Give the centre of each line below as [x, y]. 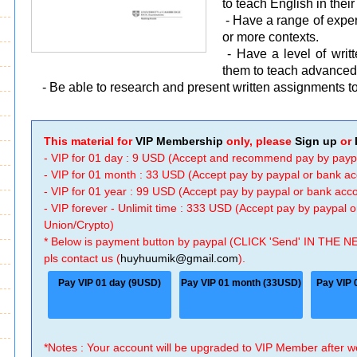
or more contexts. [271, 37]
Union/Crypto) [79, 225]
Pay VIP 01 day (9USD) [110, 283]
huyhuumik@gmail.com [180, 258]
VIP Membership [180, 141]
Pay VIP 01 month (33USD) [241, 283]
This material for [90, 141]
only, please [259, 141]
